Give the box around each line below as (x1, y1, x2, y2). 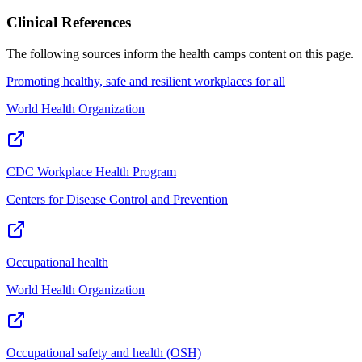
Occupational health (6, 255, 108, 269)
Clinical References (6, 14, 131, 32)
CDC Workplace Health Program (6, 164, 176, 179)
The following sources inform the (6, 46, 179, 61)
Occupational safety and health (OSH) (6, 345, 201, 360)
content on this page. (246, 46, 354, 61)
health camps (179, 46, 246, 61)
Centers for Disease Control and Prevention (6, 192, 228, 206)
